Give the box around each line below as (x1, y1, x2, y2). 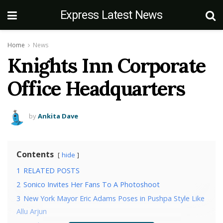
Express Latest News (60, 8, 163, 22)
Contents (16, 149, 54, 160)
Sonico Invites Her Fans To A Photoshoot (23, 180, 160, 189)
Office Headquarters (7, 76, 185, 101)
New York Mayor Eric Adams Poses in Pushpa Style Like (23, 194, 205, 203)
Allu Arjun (16, 207, 47, 216)
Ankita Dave (38, 111, 78, 120)
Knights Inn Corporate (7, 53, 206, 78)
